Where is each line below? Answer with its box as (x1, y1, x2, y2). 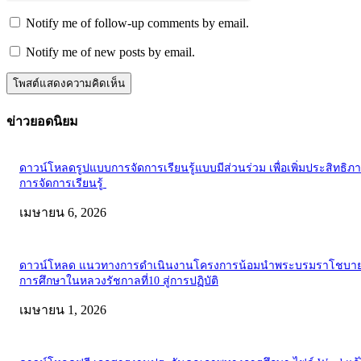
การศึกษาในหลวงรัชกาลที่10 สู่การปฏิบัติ (19, 274, 218, 287)
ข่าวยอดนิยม (6, 114, 78, 129)
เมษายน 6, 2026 (19, 205, 106, 219)
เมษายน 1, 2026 (19, 302, 106, 317)
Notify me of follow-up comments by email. (26, 15, 249, 30)
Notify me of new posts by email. (26, 44, 195, 59)
